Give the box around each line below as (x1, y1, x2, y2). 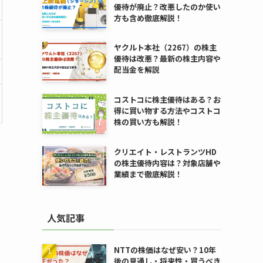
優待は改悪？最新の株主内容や (113, 53, 221, 65)
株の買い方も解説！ (113, 116, 183, 127)
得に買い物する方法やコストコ (113, 104, 221, 116)
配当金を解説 (113, 64, 160, 76)
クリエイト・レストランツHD (113, 146, 217, 157)
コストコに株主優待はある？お (113, 93, 221, 105)
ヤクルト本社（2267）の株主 (113, 42, 217, 53)
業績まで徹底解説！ (113, 168, 183, 180)
